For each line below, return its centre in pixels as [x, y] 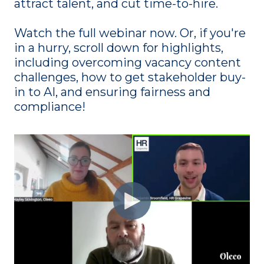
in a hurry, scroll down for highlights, [119, 48]
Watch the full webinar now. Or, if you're [130, 33]
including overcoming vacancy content [128, 63]
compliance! [50, 107]
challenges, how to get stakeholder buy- [130, 77]
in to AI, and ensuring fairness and [112, 92]
